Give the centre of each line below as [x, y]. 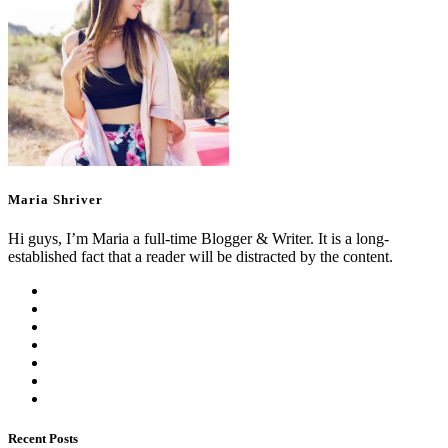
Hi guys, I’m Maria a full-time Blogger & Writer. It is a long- [198, 239]
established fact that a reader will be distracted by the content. [200, 257]
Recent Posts [43, 438]
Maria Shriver [55, 200]
